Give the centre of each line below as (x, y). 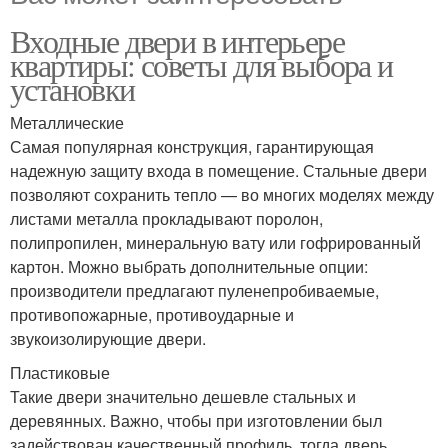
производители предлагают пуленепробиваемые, (194, 291)
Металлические (67, 123)
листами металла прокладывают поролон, (166, 219)
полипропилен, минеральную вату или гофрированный (215, 243)
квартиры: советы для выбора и (201, 65)
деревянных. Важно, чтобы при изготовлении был (196, 421)
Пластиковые (60, 373)
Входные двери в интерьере (177, 41)
